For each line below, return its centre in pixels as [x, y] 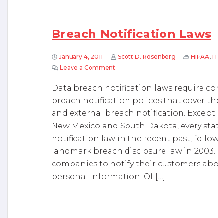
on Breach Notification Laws [157, 67]
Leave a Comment [87, 67]
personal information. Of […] [109, 176]
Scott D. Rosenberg [146, 57]
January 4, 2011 [81, 57]
